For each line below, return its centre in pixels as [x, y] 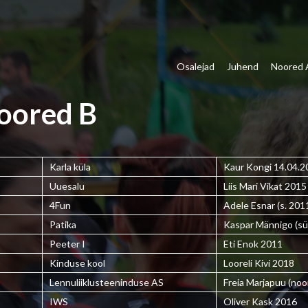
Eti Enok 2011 [253, 244]
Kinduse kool [77, 263]
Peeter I [67, 244]
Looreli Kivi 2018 [259, 263]
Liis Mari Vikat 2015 [265, 186]
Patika [63, 224]
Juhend [243, 66]
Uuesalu [67, 186]
